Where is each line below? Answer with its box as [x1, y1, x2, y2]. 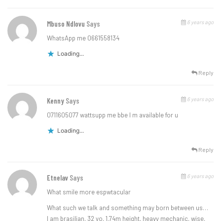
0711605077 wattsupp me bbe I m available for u [47, 110, 178, 119]
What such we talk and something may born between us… [47, 203, 208, 212]
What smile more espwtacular [47, 187, 131, 196]
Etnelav [47, 173, 70, 182]
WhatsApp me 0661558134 [47, 34, 119, 42]
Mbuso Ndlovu [47, 19, 86, 28]
